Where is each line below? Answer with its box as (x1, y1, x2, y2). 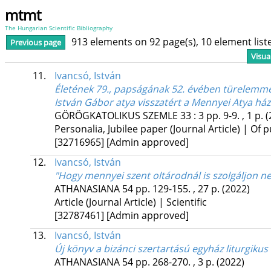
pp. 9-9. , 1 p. (206, 109, 266, 123)
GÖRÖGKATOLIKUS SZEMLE (54, 109, 178, 123)
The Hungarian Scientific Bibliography (5, 24, 113, 32)
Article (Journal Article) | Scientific (54, 195, 207, 209)
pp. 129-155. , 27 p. (135, 182, 222, 196)
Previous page (10, 37, 61, 48)
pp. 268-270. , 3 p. (135, 255, 217, 269)
